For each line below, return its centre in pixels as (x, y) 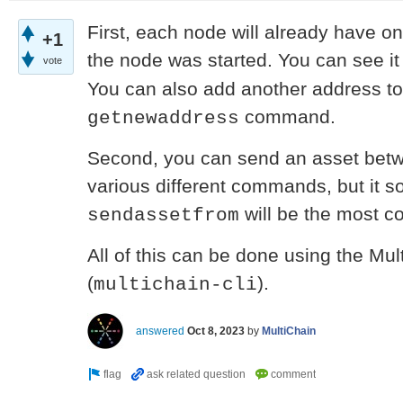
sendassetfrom (163, 215)
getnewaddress (163, 117)
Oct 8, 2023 (216, 331)
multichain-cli (175, 284)
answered (160, 331)
